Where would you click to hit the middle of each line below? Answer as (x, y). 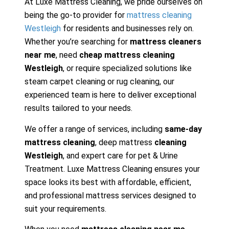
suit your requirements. (65, 209)
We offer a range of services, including (95, 129)
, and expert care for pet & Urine (120, 155)
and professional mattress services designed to (110, 195)
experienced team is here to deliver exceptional (110, 95)
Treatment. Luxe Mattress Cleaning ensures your (112, 169)
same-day (183, 129)
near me (40, 55)
